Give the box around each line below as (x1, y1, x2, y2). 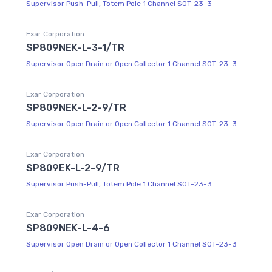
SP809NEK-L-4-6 (26, 222, 110, 234)
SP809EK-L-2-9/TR (26, 161, 120, 174)
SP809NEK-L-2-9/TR (26, 101, 126, 114)
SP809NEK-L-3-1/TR (26, 41, 124, 53)
